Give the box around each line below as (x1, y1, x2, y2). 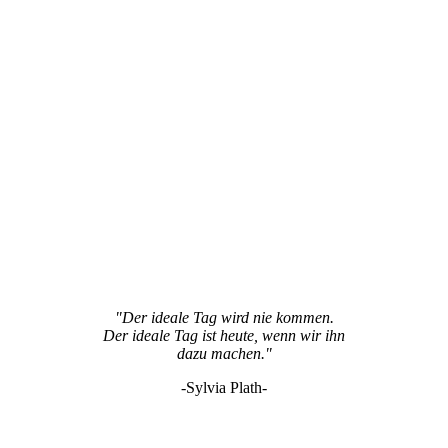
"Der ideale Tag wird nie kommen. (114, 308, 334, 326)
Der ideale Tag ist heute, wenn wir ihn (103, 326, 345, 344)
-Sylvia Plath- (181, 378, 267, 396)
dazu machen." (176, 344, 272, 362)
